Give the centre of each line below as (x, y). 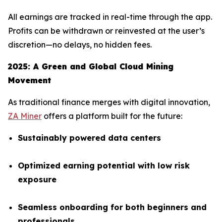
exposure (37, 180)
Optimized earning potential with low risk (104, 166)
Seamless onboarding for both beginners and (112, 207)
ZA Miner (25, 116)
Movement (29, 81)
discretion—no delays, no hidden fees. (80, 45)
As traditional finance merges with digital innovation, (109, 102)
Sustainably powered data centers (89, 138)
